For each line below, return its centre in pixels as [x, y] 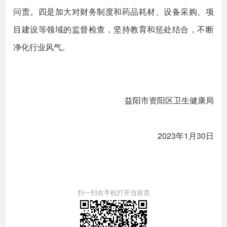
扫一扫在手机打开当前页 [113, 192]
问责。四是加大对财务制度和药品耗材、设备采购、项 [113, 11]
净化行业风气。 [42, 47]
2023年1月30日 [185, 136]
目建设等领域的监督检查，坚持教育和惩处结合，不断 [113, 29]
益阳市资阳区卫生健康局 [165, 100]
